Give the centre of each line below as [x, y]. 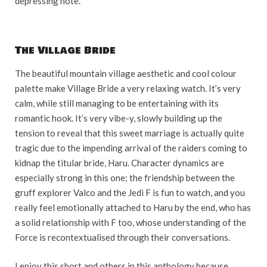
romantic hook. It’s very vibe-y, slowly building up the [119, 118]
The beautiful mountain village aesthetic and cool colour [126, 74]
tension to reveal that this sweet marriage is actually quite [130, 133]
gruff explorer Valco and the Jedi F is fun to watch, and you [130, 193]
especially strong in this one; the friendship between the [125, 178]
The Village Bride [65, 51]
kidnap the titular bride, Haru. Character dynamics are [119, 163]
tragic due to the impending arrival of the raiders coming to [131, 148]
